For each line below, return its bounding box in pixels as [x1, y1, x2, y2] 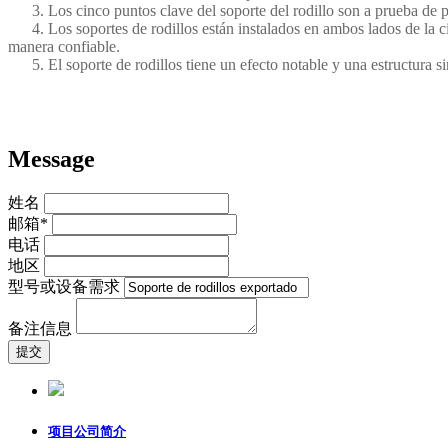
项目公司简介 [48, 423, 126, 439]
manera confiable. [8, 37, 120, 55]
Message [8, 145, 95, 172]
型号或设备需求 [8, 277, 120, 295]
